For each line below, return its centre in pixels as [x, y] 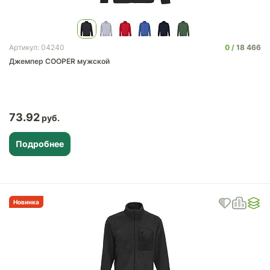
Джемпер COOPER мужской [59, 61]
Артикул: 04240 [37, 47]
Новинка [26, 202]
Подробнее [40, 144]
